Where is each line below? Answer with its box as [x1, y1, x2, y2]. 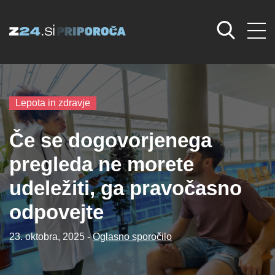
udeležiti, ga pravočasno [9, 177, 242, 200]
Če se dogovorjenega [9, 129, 212, 152]
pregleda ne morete [9, 153, 194, 176]
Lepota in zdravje [15, 98, 90, 109]
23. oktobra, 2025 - [9, 231, 93, 242]
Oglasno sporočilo [93, 231, 172, 242]
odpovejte [9, 201, 104, 224]
